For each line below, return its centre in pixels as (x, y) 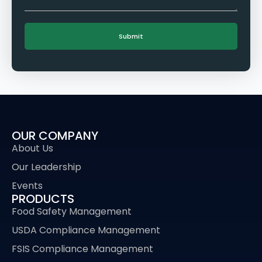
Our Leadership (46, 167)
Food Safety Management (72, 211)
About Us (32, 148)
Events (27, 185)
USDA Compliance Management (86, 230)
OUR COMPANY (55, 135)
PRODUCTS (43, 199)
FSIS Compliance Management (82, 249)
